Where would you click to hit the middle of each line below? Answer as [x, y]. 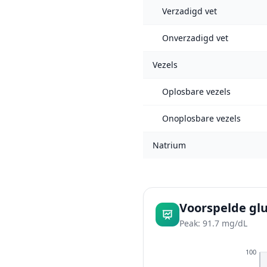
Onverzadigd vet [195, 38]
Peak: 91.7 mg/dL [213, 223]
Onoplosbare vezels [201, 118]
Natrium [169, 145]
